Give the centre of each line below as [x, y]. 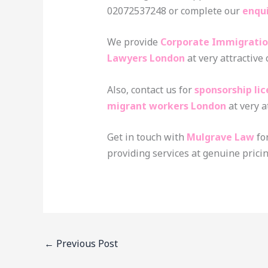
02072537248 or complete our [174, 10]
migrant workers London [167, 106]
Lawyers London [146, 58]
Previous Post [86, 243]
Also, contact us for [150, 89]
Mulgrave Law [220, 137]
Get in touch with [147, 137]
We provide [133, 42]
